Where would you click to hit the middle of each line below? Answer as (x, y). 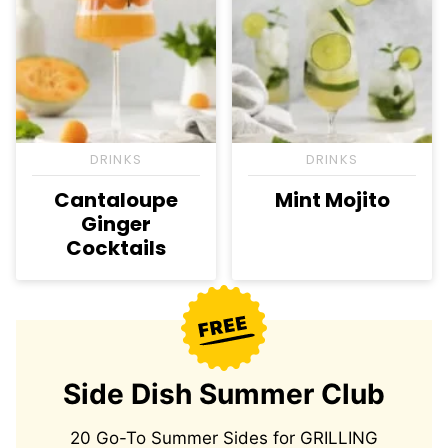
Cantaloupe (116, 200)
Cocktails (116, 248)
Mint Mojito (332, 200)
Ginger (116, 224)
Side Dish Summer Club (224, 394)
